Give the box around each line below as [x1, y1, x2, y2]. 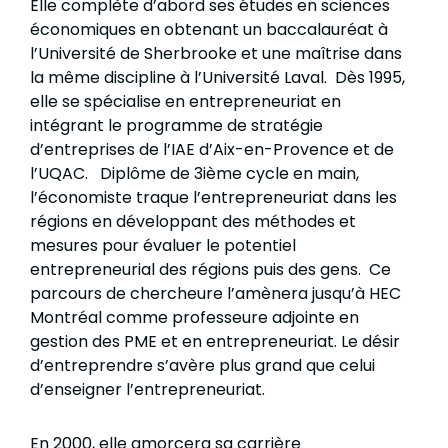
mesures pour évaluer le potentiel [30, 234, 296, 258]
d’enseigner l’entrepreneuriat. [30, 378, 265, 402]
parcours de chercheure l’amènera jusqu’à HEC [30, 282, 401, 306]
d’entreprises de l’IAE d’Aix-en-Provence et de [30, 138, 394, 162]
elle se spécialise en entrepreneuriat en [30, 90, 341, 114]
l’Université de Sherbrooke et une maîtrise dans [30, 42, 402, 66]
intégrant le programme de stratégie [30, 114, 323, 138]
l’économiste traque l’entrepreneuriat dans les [30, 186, 397, 210]
